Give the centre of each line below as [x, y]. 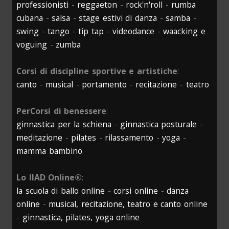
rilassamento [129, 138]
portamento [105, 85]
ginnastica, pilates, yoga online [81, 217]
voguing [32, 45]
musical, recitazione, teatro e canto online [128, 204]
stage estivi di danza [118, 18]
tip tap [91, 31]
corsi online [136, 191]
